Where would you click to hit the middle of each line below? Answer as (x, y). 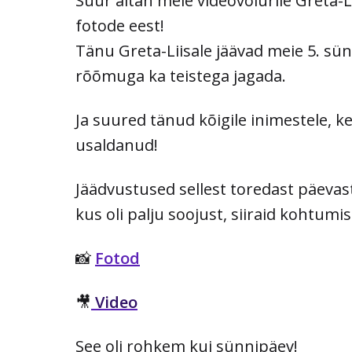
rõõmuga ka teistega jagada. (183, 76)
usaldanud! (117, 145)
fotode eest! (124, 26)
